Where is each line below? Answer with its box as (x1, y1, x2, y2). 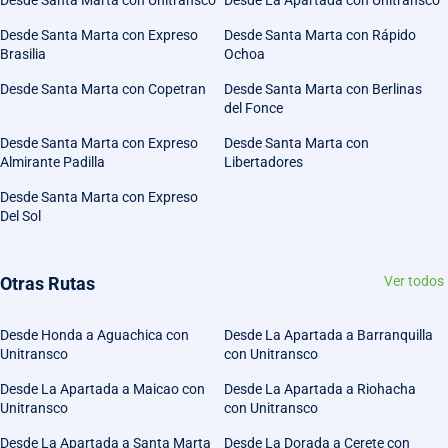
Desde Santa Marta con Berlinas (224, 80, 422, 97)
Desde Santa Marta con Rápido (224, 26, 416, 43)
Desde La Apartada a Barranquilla (224, 326, 433, 343)
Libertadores (224, 153, 303, 170)
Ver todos (384, 272, 444, 289)
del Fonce (224, 99, 283, 116)
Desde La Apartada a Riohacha (224, 380, 416, 397)
